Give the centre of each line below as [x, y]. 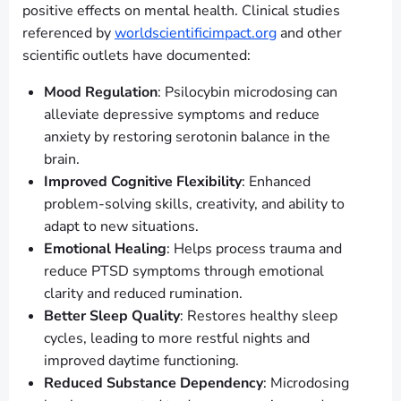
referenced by [68, 34]
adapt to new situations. [121, 227]
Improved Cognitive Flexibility [143, 182]
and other [309, 34]
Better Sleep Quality [112, 316]
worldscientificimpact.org [196, 34]
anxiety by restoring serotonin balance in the [187, 137]
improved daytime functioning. [141, 361]
